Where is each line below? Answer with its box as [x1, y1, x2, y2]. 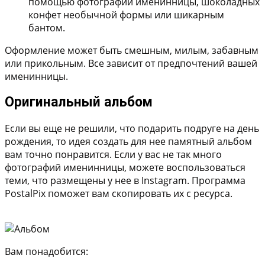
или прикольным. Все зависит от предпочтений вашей [5, 57, 257, 70]
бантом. [28, 21, 65, 35]
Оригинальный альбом [5, 94, 153, 111]
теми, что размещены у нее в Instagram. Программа [5, 173, 245, 187]
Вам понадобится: [5, 244, 88, 258]
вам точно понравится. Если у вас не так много [5, 147, 222, 161]
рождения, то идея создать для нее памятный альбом [5, 134, 252, 148]
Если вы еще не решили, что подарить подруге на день [5, 121, 259, 135]
